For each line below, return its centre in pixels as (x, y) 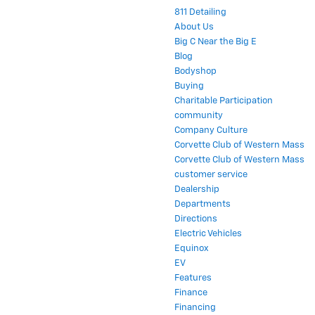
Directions (196, 219)
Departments (202, 205)
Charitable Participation (224, 101)
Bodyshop (195, 72)
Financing (195, 308)
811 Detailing (200, 13)
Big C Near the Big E (216, 42)
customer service (211, 175)
